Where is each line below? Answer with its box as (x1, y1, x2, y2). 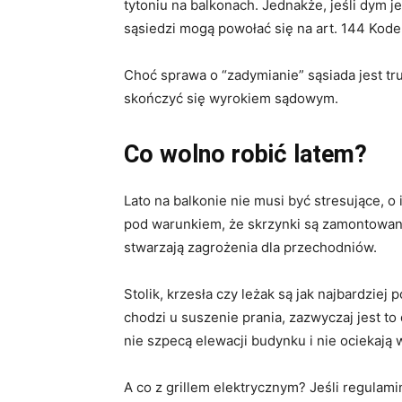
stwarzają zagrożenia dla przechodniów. (124, 238, 377, 256)
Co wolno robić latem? (124, 139, 367, 169)
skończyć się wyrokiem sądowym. (124, 89, 338, 107)
